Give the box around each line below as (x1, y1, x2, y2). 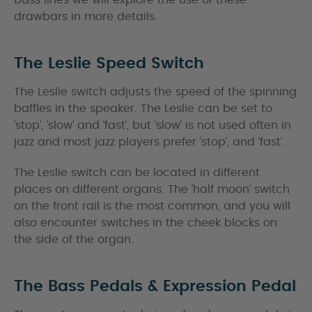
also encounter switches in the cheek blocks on (14, 217, 277, 228)
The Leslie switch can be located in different (14, 167, 260, 178)
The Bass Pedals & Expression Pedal (14, 279, 296, 294)
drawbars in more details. (14, 11, 157, 22)
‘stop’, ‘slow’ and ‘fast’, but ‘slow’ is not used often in (14, 120, 291, 131)
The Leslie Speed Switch (14, 56, 204, 71)
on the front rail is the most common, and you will (14, 201, 290, 212)
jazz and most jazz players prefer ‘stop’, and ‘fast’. (14, 136, 285, 148)
